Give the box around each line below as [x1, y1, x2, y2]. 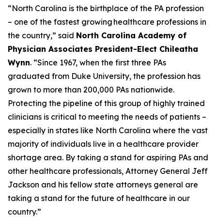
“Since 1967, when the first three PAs [31, 58, 166, 67]
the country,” [8, 31, 58, 40]
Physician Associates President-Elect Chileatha [8, 44, 198, 54]
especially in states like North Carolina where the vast [8, 125, 208, 135]
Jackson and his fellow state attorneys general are [8, 180, 198, 189]
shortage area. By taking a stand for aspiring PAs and [8, 153, 208, 162]
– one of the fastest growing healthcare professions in [8, 17, 206, 27]
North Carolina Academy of [76, 31, 186, 40]
